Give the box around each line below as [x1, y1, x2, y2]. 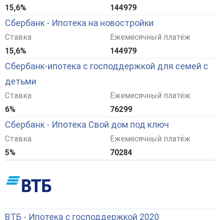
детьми [5, 76, 36, 87]
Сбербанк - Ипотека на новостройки [5, 18, 154, 28]
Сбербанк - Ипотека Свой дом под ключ [5, 119, 169, 130]
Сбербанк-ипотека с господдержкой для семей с [5, 61, 208, 72]
